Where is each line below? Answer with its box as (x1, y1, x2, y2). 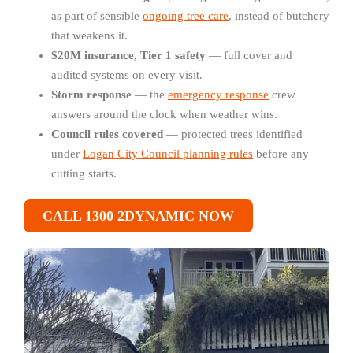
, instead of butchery (229, 9, 329, 23)
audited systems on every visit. (51, 69, 203, 82)
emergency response (168, 88, 269, 102)
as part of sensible (51, 9, 143, 23)
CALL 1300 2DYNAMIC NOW (43, 208, 234, 225)
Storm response (51, 88, 132, 102)
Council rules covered (51, 128, 163, 141)
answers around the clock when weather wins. (51, 108, 277, 121)
